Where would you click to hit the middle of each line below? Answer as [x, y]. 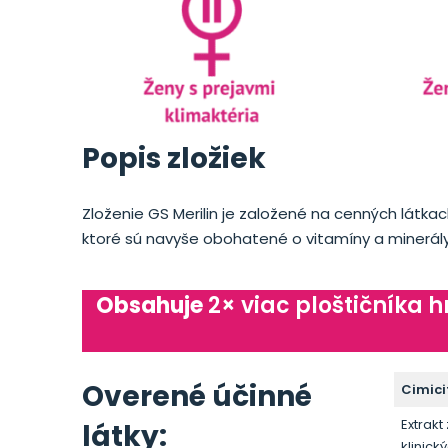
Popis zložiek [174, 158]
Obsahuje [151, 305]
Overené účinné [197, 396]
